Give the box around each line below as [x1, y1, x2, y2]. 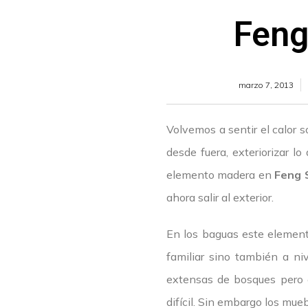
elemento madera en [166, 168, 275, 182]
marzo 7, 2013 [239, 79, 294, 90]
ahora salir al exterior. [166, 190, 274, 205]
